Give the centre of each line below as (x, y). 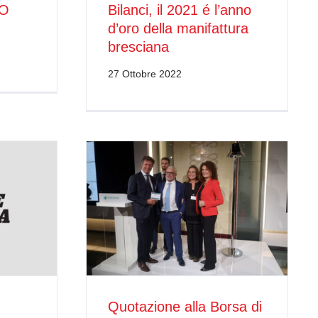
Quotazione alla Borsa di (185, 306)
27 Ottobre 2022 (145, 73)
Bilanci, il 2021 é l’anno (180, 10)
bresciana (138, 46)
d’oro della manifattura (178, 28)
